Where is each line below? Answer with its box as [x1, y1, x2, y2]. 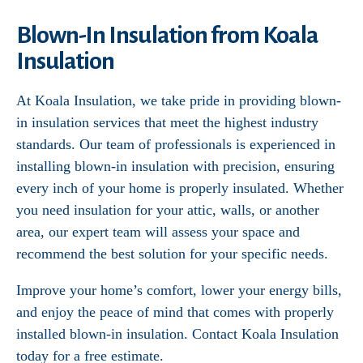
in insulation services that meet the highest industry [16, 114, 318, 130]
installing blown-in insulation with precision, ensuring [16, 158, 335, 174]
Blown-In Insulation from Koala [16, 22, 319, 48]
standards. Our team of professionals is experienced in [16, 136, 335, 152]
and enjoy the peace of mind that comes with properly [16, 304, 334, 320]
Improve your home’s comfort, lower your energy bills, [16, 282, 342, 298]
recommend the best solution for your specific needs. [16, 246, 328, 262]
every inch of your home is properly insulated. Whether [16, 180, 344, 196]
